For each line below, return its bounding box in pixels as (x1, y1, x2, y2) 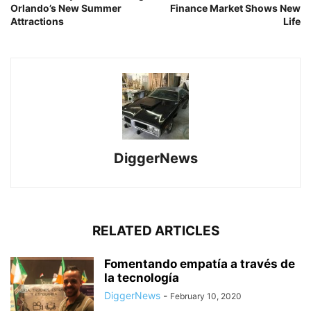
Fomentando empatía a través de (104, 257, 295, 271)
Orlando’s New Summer (10, 2, 121, 14)
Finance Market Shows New (170, 2, 301, 14)
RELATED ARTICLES (92, 223, 219, 239)
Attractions (10, 15, 64, 27)
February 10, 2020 (170, 291, 242, 301)
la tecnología (104, 271, 179, 285)
